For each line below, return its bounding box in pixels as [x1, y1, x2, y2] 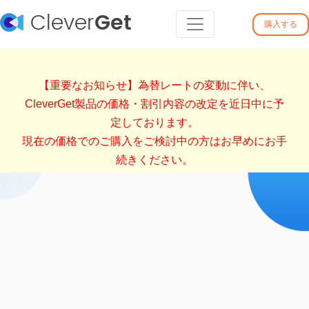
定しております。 [110, 117, 199, 128]
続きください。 [116, 154, 193, 166]
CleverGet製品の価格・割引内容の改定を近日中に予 [25, 98, 284, 110]
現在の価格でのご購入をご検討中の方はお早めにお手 [22, 135, 287, 147]
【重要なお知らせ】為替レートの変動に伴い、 [39, 79, 270, 91]
